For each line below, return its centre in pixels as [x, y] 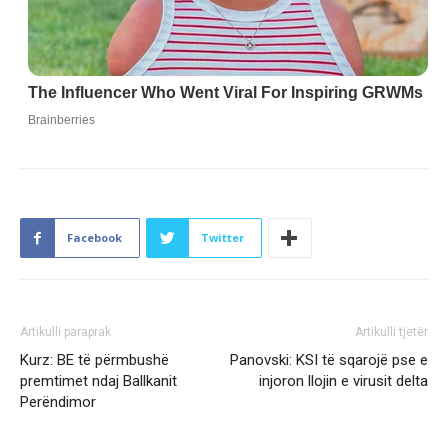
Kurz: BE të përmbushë [94, 360]
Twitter [222, 238]
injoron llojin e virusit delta [343, 381]
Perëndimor [58, 402]
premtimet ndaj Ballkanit [98, 381]
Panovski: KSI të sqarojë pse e [329, 360]
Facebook [94, 238]
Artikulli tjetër [391, 332]
